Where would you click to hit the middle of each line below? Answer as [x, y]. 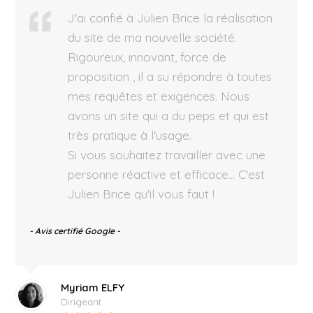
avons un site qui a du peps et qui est [169, 115]
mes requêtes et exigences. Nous [159, 96]
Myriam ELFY [93, 287]
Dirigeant [81, 301]
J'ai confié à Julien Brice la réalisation [170, 17]
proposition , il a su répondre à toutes [170, 76]
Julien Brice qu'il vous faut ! [141, 194]
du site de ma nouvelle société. [153, 37]
